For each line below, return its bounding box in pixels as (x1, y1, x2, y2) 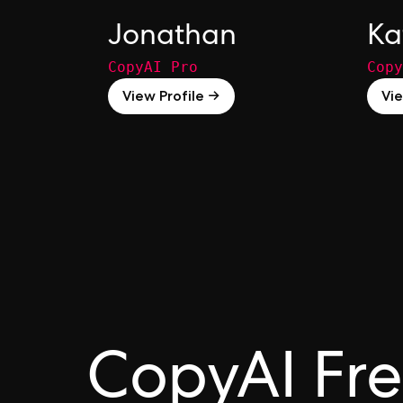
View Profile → (122, 86, 220, 104)
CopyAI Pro (108, 58, 198, 76)
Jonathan (108, 23, 237, 53)
